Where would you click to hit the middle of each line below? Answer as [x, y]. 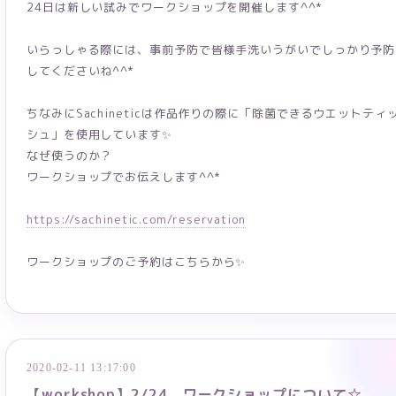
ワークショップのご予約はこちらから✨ [137, 262]
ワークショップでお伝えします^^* [124, 177]
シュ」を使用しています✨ [99, 134]
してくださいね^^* [81, 71]
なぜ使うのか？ [70, 156]
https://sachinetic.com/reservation [136, 219]
